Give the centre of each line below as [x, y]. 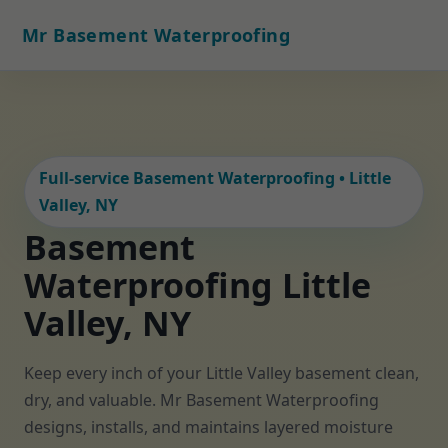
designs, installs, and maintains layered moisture [208, 427]
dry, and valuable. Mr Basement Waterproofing [201, 400]
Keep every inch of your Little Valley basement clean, [221, 373]
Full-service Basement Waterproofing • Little [215, 178]
